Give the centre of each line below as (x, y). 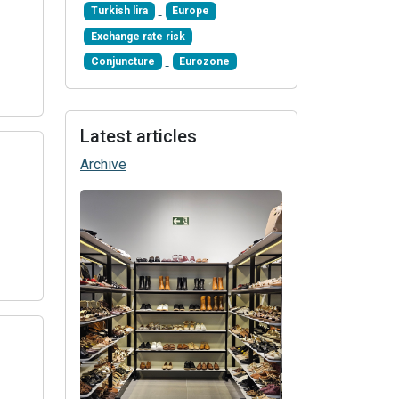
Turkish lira (119, 11)
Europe (191, 11)
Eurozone (205, 62)
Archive (103, 165)
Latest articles (138, 137)
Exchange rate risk (138, 36)
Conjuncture (122, 62)
